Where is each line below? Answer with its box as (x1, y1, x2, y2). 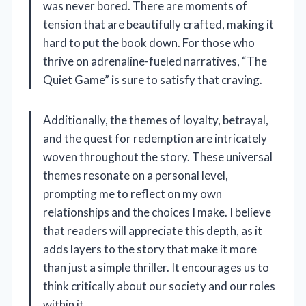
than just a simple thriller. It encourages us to (43, 260, 269, 275)
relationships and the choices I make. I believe (43, 205, 271, 220)
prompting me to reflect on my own (43, 186, 222, 201)
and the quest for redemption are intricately (43, 131, 267, 146)
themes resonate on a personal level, (43, 168, 228, 183)
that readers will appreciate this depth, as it (43, 223, 262, 238)
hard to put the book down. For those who (43, 36, 255, 51)
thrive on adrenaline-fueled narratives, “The (43, 54, 267, 69)
